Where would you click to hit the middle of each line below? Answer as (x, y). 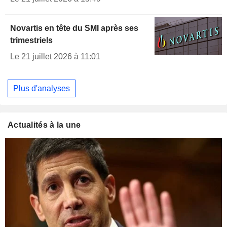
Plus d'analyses (42, 88)
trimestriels (31, 40)
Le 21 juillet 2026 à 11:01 (55, 56)
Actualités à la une (44, 125)
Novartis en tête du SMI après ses (74, 28)
